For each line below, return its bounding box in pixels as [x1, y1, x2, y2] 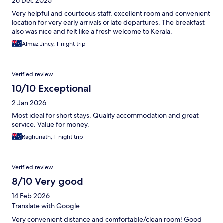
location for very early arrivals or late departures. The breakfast [12, 18, 205, 27]
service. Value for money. [12, 120, 89, 129]
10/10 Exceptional [12, 82, 91, 95]
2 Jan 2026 [12, 98, 46, 108]
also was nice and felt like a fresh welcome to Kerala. [12, 27, 172, 36]
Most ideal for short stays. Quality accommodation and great [12, 111, 199, 120]
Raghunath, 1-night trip [22, 133, 83, 141]
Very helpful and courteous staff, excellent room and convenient [12, 9, 210, 18]
